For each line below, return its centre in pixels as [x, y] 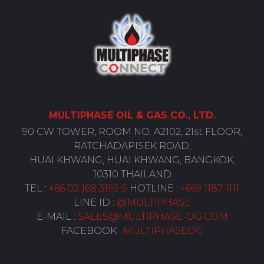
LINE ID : [95, 203]
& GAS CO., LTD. [174, 115]
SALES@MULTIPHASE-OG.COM [153, 217]
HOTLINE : [154, 189]
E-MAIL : [57, 217]
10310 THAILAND [132, 174]
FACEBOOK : [92, 231]
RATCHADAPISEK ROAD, [132, 146]
